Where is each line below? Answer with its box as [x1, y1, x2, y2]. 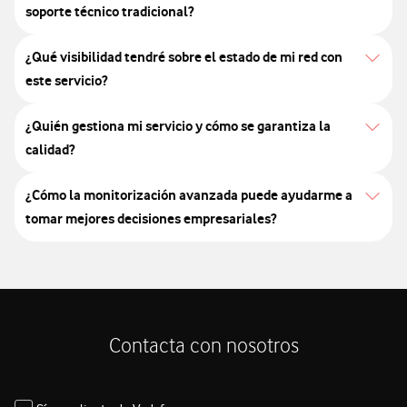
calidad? [25, 141, 74, 159]
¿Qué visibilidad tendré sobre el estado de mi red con [25, 48, 342, 66]
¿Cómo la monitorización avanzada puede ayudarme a [25, 186, 352, 204]
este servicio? [25, 72, 107, 90]
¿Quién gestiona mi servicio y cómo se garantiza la [25, 117, 331, 135]
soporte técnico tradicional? [25, 3, 194, 21]
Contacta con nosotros [108, 335, 299, 359]
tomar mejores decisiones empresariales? [25, 210, 276, 228]
